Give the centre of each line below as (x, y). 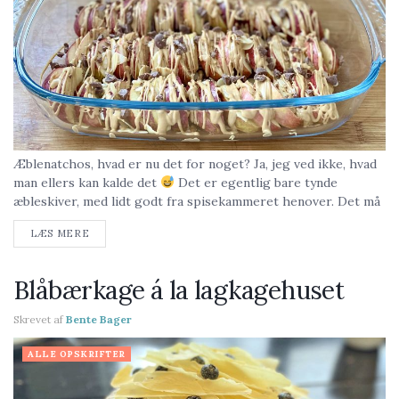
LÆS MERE (60, 233)
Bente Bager (99, 319)
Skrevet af (38, 319)
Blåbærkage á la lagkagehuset (179, 290)
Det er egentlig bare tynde (256, 183)
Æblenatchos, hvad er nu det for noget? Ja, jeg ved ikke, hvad (195, 164)
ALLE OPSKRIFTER (77, 354)
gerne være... (52, 220)
